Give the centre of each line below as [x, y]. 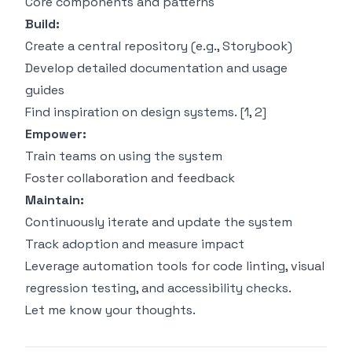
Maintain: [55, 200]
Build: [42, 24]
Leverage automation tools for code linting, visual [175, 266]
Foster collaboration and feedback [130, 178]
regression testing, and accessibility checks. [158, 288]
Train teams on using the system [124, 156]
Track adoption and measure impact [135, 244]
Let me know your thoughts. [110, 310]
